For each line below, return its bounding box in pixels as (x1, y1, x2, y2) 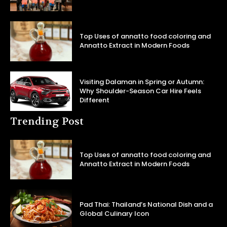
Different (80, 95, 110, 105)
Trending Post (10, 115, 84, 128)
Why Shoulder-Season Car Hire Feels (80, 86, 202, 96)
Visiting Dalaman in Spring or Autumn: (80, 77, 205, 87)
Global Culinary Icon (80, 209, 149, 219)
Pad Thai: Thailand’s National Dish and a (80, 200, 213, 210)
